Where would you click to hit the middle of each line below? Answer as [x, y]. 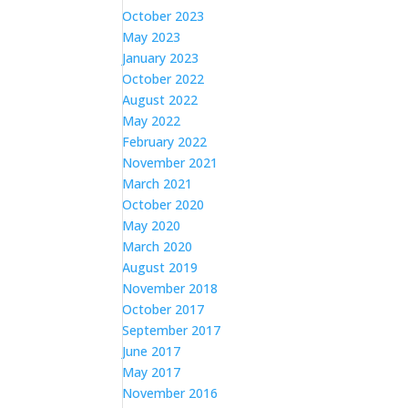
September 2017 [172, 330]
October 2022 [163, 79]
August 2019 [160, 267]
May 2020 [152, 225]
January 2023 [161, 58]
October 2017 [163, 309]
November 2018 [170, 288]
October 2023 [163, 16]
